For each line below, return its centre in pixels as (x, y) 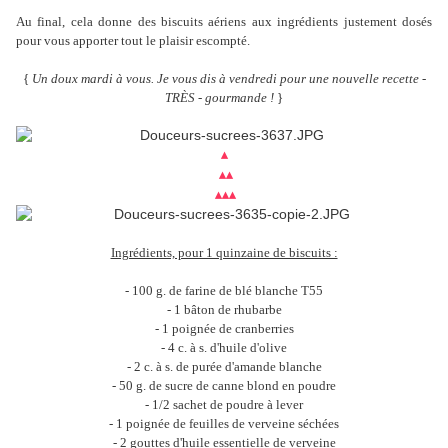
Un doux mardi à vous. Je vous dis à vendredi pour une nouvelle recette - (228, 79)
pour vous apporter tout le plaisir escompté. (134, 41)
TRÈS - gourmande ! (221, 98)
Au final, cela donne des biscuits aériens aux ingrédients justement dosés (224, 22)
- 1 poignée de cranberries (224, 329)
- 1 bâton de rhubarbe (224, 310)
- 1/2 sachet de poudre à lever (224, 405)
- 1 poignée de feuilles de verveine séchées (224, 424)
